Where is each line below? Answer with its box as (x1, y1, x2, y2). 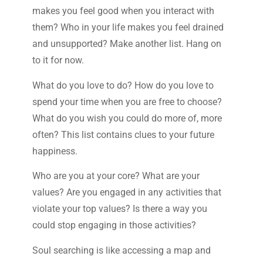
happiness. (32, 145, 77, 157)
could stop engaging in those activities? (32, 220, 196, 231)
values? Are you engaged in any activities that (32, 187, 221, 198)
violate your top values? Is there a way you (32, 203, 207, 215)
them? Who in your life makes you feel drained (32, 22, 224, 33)
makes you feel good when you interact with (32, 5, 214, 17)
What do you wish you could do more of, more (32, 112, 222, 124)
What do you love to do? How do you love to (32, 79, 214, 91)
